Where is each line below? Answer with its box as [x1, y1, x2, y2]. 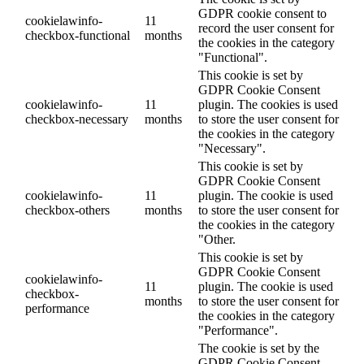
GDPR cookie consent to [198, 6, 327, 21]
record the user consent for [198, 21, 334, 36]
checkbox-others [25, 203, 110, 218]
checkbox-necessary [25, 112, 128, 127]
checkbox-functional [25, 28, 130, 43]
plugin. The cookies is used [198, 97, 338, 112]
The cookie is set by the [198, 341, 319, 356]
